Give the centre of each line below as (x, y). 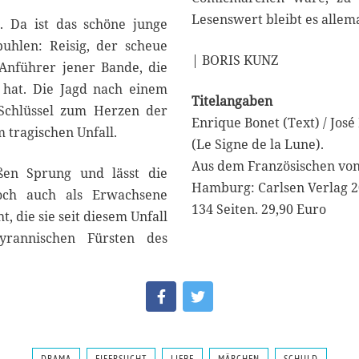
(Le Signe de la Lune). (258, 145)
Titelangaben (232, 101)
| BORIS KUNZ (235, 61)
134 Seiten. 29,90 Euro (259, 210)
